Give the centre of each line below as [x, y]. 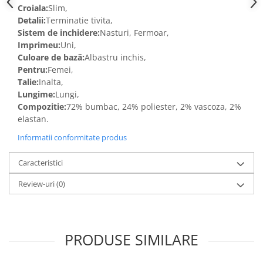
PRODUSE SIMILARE [131, 240]
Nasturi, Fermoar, [134, 33]
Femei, [62, 70]
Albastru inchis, [117, 58]
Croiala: [33, 8]
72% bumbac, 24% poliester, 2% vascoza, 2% [154, 107]
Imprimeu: [39, 45]
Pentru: [33, 70]
